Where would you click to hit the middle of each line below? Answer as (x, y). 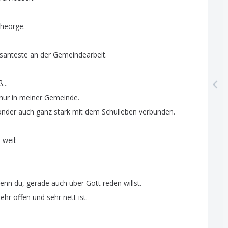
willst (132, 183)
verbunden (156, 112)
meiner (31, 97)
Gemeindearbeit (79, 55)
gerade (38, 183)
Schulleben (119, 112)
